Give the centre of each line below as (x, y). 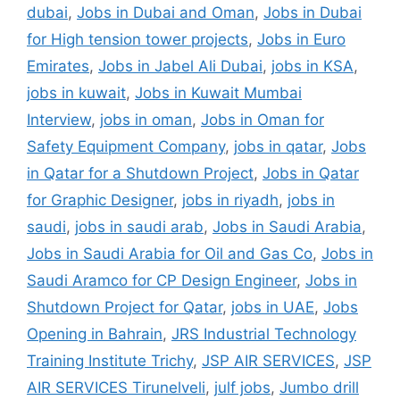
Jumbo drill (319, 387)
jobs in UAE (273, 307)
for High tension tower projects (137, 39)
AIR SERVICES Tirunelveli (116, 387)
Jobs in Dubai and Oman (166, 12)
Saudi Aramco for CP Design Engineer (162, 280)
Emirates (58, 66)
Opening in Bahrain (95, 333)
